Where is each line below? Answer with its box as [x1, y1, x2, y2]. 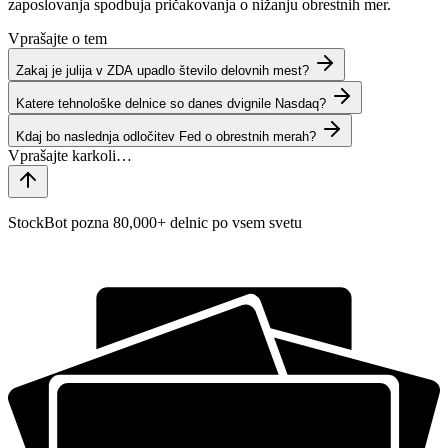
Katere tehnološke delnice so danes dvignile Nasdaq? [16, 96, 326, 112]
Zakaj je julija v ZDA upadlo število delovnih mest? [16, 63, 309, 79]
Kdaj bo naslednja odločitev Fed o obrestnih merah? [16, 129, 316, 145]
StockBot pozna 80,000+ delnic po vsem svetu [8, 214, 302, 232]
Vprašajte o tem [8, 30, 107, 48]
